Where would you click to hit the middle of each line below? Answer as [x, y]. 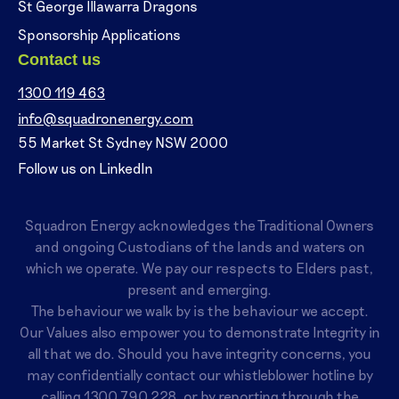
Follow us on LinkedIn [85, 168]
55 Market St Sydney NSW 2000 [123, 142]
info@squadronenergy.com [106, 118]
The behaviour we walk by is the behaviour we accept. [199, 311]
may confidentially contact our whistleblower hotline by [199, 375]
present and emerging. [199, 289]
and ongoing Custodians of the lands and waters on [199, 247]
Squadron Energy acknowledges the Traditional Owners [199, 225]
